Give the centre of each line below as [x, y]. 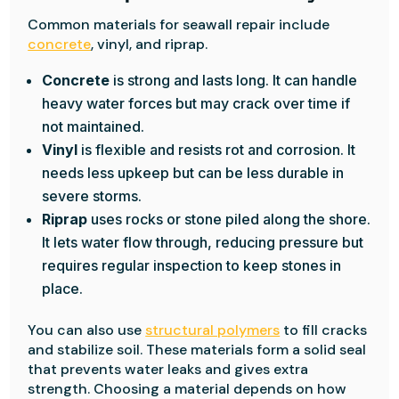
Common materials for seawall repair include [179, 24]
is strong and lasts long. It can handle [234, 80]
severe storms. [92, 196]
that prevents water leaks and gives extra [168, 369]
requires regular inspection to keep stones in [192, 265]
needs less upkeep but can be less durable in [193, 173]
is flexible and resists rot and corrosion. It [217, 150]
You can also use [87, 330]
